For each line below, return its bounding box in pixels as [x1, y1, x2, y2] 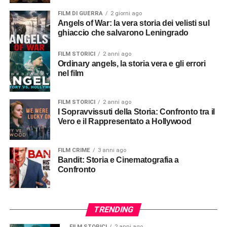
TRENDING [92, 204, 135, 214]
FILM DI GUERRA [57, 10, 103, 17]
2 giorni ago [110, 10, 142, 17]
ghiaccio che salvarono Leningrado [57, 28, 189, 37]
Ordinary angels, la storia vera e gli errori [57, 59, 64, 68]
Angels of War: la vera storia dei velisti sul [57, 18, 64, 27]
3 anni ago [97, 146, 126, 154]
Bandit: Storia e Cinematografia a [57, 155, 64, 164]
